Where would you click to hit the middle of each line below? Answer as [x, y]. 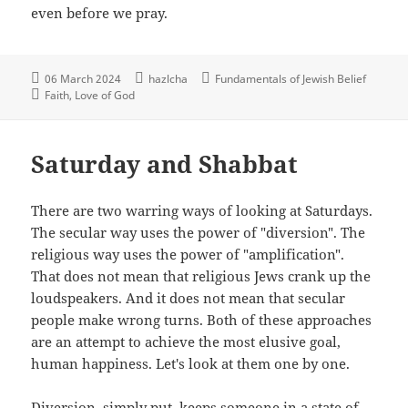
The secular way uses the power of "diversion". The [199, 233]
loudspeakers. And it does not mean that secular [189, 298]
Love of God [105, 95]
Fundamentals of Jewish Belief [291, 78]
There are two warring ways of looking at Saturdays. [202, 211]
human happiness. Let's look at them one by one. [191, 364]
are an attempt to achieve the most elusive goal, [186, 342]
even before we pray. [100, 12]
